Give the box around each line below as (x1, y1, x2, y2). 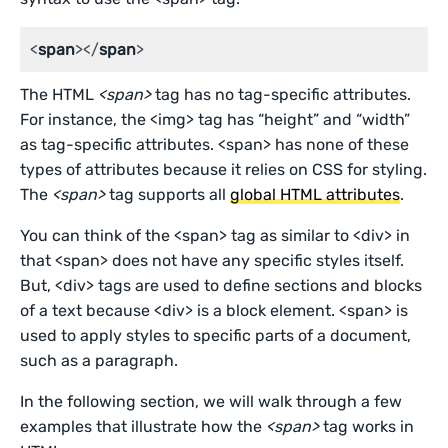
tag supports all (105, 185, 231, 204)
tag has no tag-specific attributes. (151, 85, 412, 104)
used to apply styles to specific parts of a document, (20, 326, 412, 345)
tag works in (319, 417, 415, 436)
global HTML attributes (230, 185, 401, 204)
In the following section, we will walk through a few (20, 392, 403, 411)
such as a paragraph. (20, 351, 179, 370)
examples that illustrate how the (20, 417, 267, 436)
